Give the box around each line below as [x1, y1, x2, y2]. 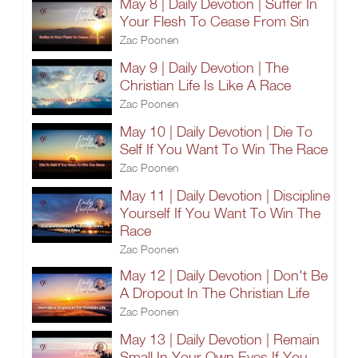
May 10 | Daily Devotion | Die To [120, 123, 312, 140]
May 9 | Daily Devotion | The [120, 59, 288, 76]
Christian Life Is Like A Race [120, 77, 291, 93]
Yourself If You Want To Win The [120, 205, 320, 221]
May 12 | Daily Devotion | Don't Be [120, 267, 328, 284]
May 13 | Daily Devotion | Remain [120, 331, 320, 348]
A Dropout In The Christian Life [120, 284, 309, 301]
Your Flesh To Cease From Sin [120, 13, 309, 30]
